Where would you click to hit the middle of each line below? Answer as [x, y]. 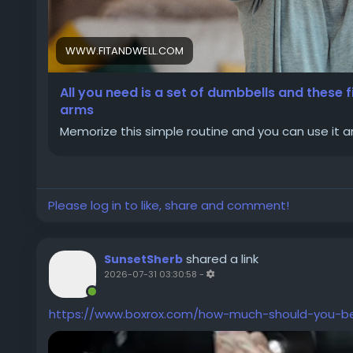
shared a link [222, 259]
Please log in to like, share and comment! [169, 205]
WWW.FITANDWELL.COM [124, 51]
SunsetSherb [143, 259]
